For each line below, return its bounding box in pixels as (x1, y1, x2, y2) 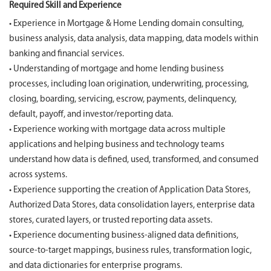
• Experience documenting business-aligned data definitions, (9, 231, 238, 240)
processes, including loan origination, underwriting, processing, (9, 80, 249, 89)
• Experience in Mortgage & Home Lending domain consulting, (9, 19, 244, 28)
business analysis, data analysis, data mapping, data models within (9, 34, 258, 44)
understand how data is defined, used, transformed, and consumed (9, 155, 258, 165)
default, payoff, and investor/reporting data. (9, 110, 173, 119)
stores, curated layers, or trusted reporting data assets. (9, 216, 212, 225)
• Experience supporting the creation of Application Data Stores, (9, 186, 250, 195)
